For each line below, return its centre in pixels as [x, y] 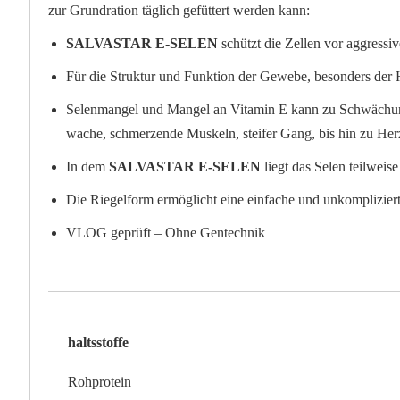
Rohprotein [100, 382]
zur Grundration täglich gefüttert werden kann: [179, 11]
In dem [88, 167]
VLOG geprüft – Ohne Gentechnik [166, 233]
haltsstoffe [99, 343]
